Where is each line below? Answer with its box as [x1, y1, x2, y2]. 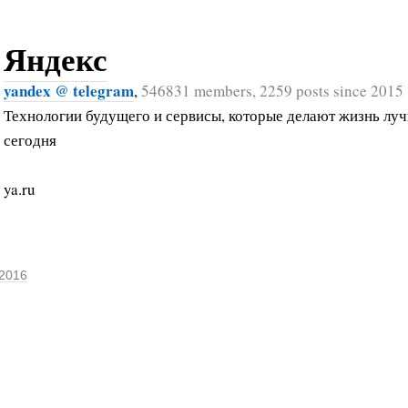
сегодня [4, 128, 56, 150]
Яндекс [4, 35, 107, 82]
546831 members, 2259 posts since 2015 [141, 79, 403, 101]
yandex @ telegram [4, 78, 134, 102]
